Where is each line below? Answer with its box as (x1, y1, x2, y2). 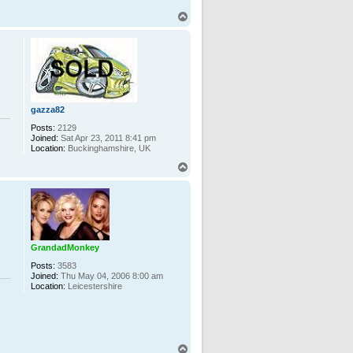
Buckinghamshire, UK (65, 143, 151, 154)
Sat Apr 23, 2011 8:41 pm (58, 133, 157, 143)
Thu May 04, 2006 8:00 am (58, 271, 164, 281)
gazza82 (31, 105, 65, 115)
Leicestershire (65, 281, 123, 292)
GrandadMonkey (31, 243, 100, 253)
